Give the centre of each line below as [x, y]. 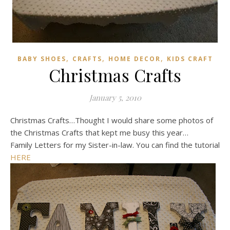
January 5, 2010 [115, 98]
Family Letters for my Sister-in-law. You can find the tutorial [115, 145]
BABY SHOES [42, 59]
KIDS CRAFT [190, 59]
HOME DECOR [134, 59]
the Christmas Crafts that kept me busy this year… [99, 132]
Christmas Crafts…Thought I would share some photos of [112, 120]
